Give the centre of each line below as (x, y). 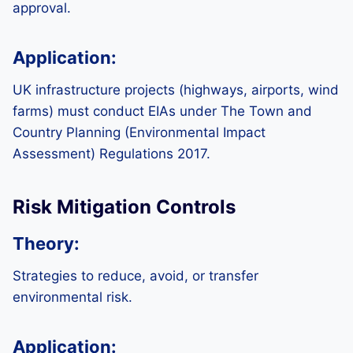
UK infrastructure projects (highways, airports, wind (176, 90)
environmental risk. (72, 297)
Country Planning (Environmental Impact (139, 132)
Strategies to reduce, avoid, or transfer (136, 276)
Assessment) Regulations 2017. (111, 154)
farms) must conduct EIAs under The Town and (162, 111)
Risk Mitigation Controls (124, 207)
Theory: (46, 243)
